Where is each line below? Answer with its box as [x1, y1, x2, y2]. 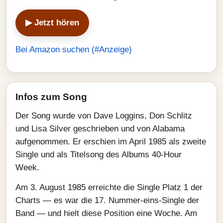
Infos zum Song [15, 92, 87, 102]
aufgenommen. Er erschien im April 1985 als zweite [15, 137, 206, 146]
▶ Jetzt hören [25, 18, 79, 27]
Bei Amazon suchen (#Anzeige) [15, 45, 132, 54]
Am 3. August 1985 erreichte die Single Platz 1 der [15, 183, 203, 192]
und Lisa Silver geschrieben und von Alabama [15, 124, 185, 133]
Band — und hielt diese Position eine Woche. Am [15, 209, 197, 218]
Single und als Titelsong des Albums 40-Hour [15, 150, 182, 159]
